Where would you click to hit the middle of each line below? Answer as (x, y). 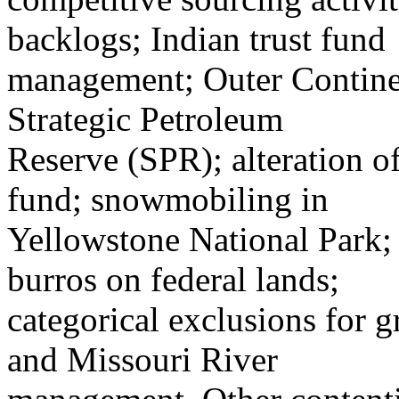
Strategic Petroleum (145, 119)
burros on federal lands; (173, 279)
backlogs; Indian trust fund (196, 39)
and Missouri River (142, 359)
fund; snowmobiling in (168, 199)
